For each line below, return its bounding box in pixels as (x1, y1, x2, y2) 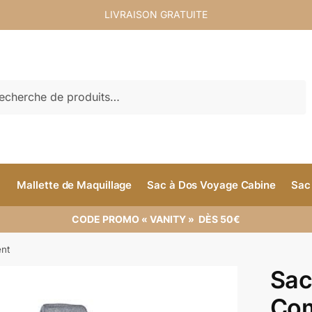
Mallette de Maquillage (17, 178, 132, 192)
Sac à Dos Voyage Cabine (147, 178, 276, 192)
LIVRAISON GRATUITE (104, 8, 208, 20)
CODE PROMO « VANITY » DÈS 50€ (72, 213, 240, 225)
